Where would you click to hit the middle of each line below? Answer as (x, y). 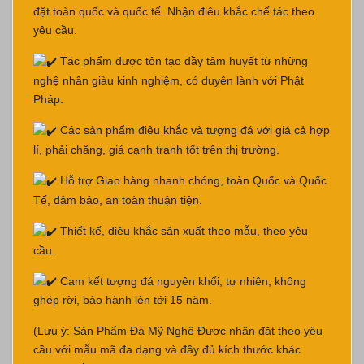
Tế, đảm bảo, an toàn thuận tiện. (118, 199)
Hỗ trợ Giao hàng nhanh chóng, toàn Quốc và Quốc (192, 180)
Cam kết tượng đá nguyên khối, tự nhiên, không (182, 281)
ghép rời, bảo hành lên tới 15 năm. (123, 300)
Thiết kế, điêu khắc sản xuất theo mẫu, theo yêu (182, 230)
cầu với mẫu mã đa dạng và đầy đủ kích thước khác (167, 350)
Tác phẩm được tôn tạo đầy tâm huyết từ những (182, 61)
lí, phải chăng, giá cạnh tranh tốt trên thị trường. (156, 149)
